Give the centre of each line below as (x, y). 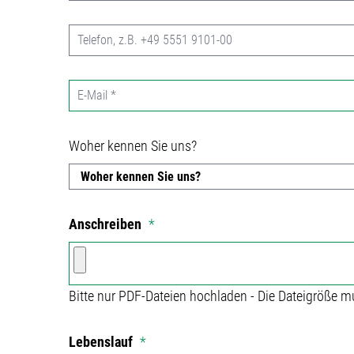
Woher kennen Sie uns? (133, 146)
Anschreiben (107, 224)
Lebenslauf (102, 342)
